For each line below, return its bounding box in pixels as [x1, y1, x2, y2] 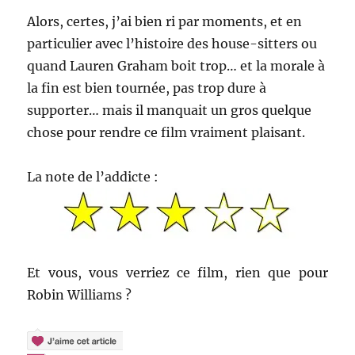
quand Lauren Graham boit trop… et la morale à [27, 58, 326, 74]
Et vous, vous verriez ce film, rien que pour [27, 265, 328, 281]
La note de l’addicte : [27, 169, 159, 185]
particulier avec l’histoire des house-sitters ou [27, 36, 318, 52]
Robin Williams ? [27, 287, 132, 303]
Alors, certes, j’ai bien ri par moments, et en [27, 13, 303, 30]
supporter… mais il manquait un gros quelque [27, 102, 312, 119]
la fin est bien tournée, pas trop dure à [27, 80, 267, 97]
